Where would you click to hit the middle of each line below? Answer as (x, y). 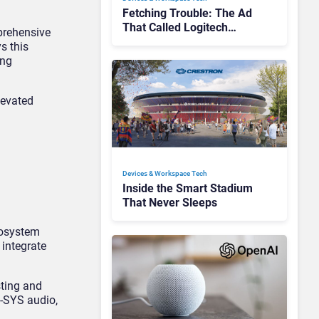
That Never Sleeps (170, 202)
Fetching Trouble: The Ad (187, 13)
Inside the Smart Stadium (188, 188)
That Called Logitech (175, 27)
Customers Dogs (164, 41)
